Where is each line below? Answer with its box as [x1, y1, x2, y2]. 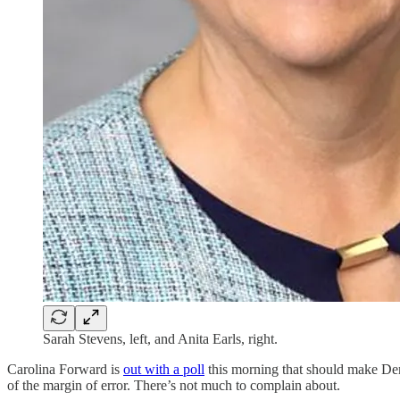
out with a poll [123, 361, 204, 377]
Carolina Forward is [7, 361, 123, 377]
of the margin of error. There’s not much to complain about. [7, 377, 340, 393]
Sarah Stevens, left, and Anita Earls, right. [43, 330, 278, 346]
